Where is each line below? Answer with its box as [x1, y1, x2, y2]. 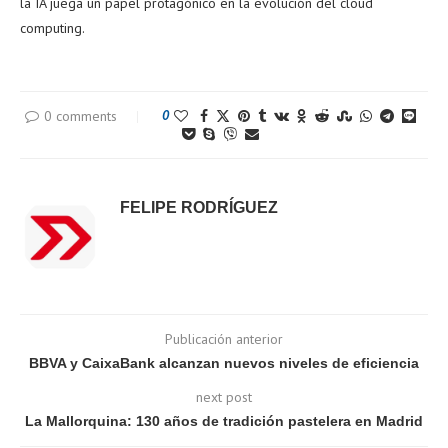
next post [196, 388, 252, 407]
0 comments [43, 107, 117, 126]
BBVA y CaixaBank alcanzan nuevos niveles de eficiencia [29, 355, 419, 372]
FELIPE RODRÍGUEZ [120, 199, 278, 217]
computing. [20, 19, 85, 38]
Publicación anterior [165, 330, 283, 349]
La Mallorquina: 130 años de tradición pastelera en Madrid [25, 413, 423, 430]
